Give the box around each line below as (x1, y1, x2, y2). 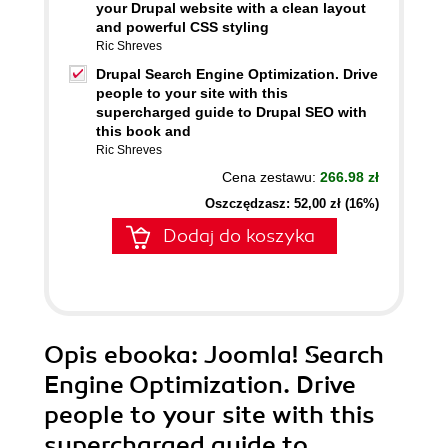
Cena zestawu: (222, 169, 320, 185)
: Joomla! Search (191, 340, 384, 370)
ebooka (104, 340, 191, 370)
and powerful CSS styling (96, 19, 269, 35)
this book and (96, 123, 191, 139)
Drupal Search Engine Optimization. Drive (96, 66, 378, 82)
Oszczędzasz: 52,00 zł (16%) (205, 196, 379, 211)
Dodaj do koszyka (163, 225, 315, 247)
